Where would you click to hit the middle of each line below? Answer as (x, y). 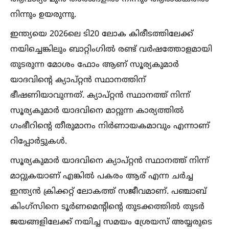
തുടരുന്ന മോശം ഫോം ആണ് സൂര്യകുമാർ (95, 65)
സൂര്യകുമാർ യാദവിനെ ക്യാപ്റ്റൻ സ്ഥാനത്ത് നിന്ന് (110, 161)
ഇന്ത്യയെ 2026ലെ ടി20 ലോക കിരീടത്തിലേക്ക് (102, 34)
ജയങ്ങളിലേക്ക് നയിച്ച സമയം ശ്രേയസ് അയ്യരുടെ (111, 222)
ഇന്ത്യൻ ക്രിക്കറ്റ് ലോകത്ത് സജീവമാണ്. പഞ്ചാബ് (108, 192)
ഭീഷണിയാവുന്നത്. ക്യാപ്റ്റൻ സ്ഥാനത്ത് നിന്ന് (100, 96)
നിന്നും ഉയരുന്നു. (43, 15)
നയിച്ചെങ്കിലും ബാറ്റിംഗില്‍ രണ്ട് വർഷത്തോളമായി (111, 50)
